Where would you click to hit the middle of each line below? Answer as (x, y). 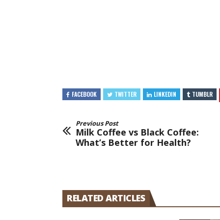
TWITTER (125, 94)
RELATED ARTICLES (106, 198)
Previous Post (97, 124)
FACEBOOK (84, 94)
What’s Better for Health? (133, 143)
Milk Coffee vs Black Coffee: (137, 132)
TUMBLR (202, 94)
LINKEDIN (165, 94)
